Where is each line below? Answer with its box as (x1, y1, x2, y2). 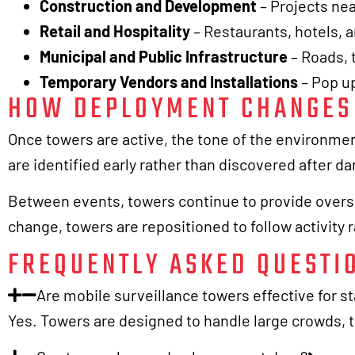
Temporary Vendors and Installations (40, 71, 298, 91)
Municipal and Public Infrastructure (40, 46, 288, 66)
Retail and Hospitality (40, 21, 190, 40)
